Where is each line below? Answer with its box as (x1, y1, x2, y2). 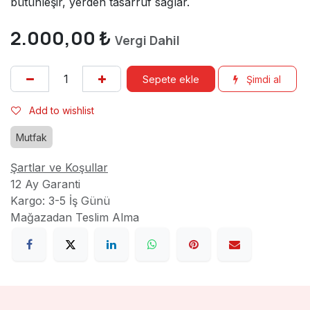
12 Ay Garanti (10, 177, 80, 192)
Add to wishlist (29, 104, 94, 116)
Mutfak (16, 131, 47, 144)
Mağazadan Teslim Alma (10, 210, 139, 225)
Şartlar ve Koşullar (10, 161, 108, 175)
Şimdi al (244, 73, 282, 85)
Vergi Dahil (115, 32, 180, 49)
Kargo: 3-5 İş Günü (10, 194, 110, 208)
